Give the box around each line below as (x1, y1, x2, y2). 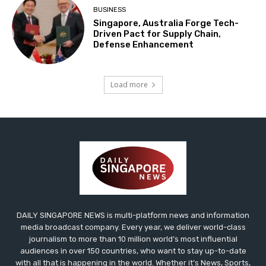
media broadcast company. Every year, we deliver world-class (20, 223, 246, 232)
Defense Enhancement (93, 39, 194, 50)
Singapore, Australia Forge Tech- (93, 17, 239, 28)
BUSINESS (93, 5, 126, 14)
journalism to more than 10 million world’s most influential (28, 235, 237, 244)
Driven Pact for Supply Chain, (93, 28, 221, 39)
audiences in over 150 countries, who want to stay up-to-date (20, 246, 246, 256)
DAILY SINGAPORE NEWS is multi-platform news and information (17, 211, 249, 220)
